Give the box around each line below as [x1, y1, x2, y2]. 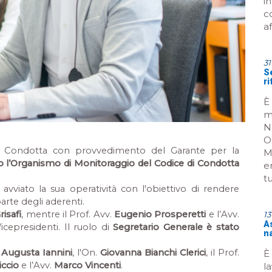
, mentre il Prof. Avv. [21, 209, 115, 220]
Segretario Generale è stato [113, 222, 240, 233]
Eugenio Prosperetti [114, 209, 206, 220]
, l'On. [72, 247, 100, 258]
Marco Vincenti [54, 260, 121, 271]
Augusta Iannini [1, 247, 72, 258]
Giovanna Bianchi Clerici [100, 247, 206, 258]
